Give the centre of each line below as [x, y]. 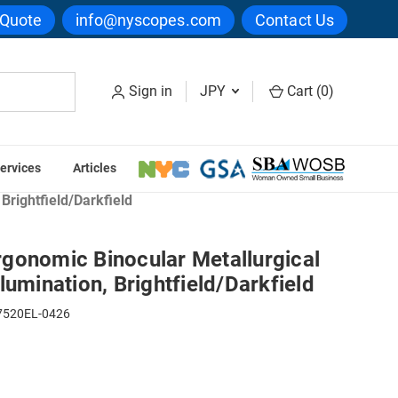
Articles [94, 168]
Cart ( [302, 92]
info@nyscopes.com [148, 20]
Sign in [151, 92]
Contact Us [295, 20]
